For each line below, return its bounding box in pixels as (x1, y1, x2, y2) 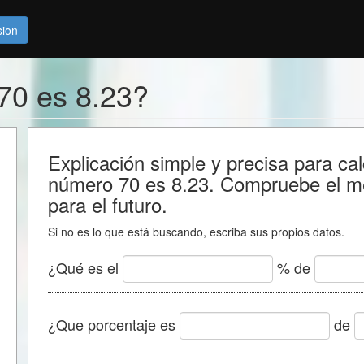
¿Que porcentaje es (48, 313, 180, 335)
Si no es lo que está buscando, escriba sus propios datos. (48, 223, 344, 240)
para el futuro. (48, 190, 167, 219)
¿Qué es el (48, 256, 123, 278)
